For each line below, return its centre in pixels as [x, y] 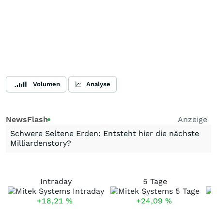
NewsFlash [27, 119]
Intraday [56, 181]
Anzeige [193, 119]
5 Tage [155, 181]
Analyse [98, 84]
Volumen [46, 84]
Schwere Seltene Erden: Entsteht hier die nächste [105, 133]
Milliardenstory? [41, 143]
